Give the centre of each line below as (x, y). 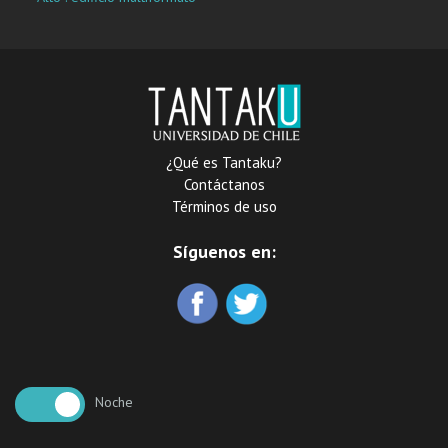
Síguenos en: (224, 251)
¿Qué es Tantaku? (224, 162)
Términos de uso (224, 206)
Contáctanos (224, 184)
